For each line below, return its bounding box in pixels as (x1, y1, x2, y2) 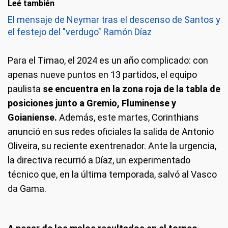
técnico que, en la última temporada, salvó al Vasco (8, 169, 217, 180)
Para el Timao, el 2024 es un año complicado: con (8, 55, 208, 66)
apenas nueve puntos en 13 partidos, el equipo (8, 69, 197, 80)
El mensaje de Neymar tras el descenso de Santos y (8, 14, 220, 25)
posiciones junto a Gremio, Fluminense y (8, 98, 176, 108)
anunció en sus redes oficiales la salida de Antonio (8, 126, 214, 137)
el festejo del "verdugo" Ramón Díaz (8, 26, 152, 37)
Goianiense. (8, 112, 57, 123)
